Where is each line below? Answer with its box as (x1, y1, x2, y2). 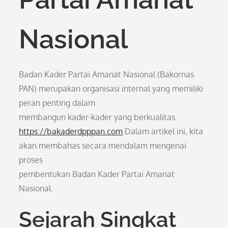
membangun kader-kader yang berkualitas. (19, 112, 178, 122)
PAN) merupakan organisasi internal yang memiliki (19, 83, 204, 94)
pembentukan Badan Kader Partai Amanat (19, 169, 175, 179)
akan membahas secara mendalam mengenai (19, 140, 187, 151)
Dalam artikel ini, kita (123, 126, 204, 136)
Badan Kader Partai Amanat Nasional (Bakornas (19, 69, 194, 79)
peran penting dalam (19, 98, 96, 108)
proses (19, 155, 43, 165)
